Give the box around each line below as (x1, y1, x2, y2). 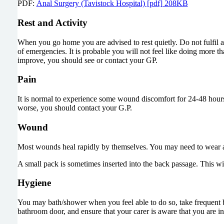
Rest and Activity (17, 17, 87, 28)
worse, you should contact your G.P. (17, 103, 132, 112)
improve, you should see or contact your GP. (17, 55, 157, 64)
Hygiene (17, 177, 51, 188)
